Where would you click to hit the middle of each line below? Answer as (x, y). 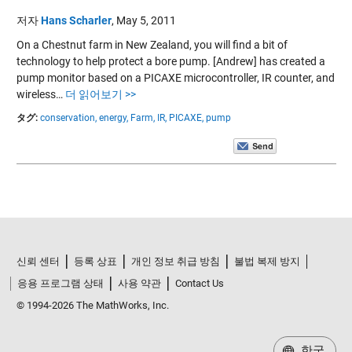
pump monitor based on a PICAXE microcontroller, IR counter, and (175, 77)
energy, (113, 117)
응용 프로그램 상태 (60, 284)
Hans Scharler (76, 20)
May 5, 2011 (146, 20)
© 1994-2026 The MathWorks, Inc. (92, 306)
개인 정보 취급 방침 (175, 262)
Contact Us (199, 284)
